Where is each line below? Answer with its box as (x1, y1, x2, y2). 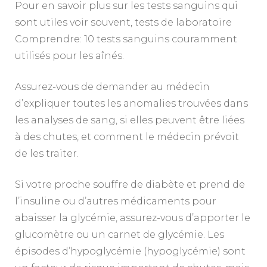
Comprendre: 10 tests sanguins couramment (15, 33, 237, 45)
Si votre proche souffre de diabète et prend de (15, 178, 245, 190)
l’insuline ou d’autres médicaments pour (15, 195, 216, 207)
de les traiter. (15, 147, 79, 159)
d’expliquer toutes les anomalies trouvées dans (15, 97, 248, 109)
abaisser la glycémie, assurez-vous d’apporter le (15, 212, 250, 223)
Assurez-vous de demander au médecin (15, 80, 210, 92)
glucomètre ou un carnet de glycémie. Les (15, 228, 224, 240)
